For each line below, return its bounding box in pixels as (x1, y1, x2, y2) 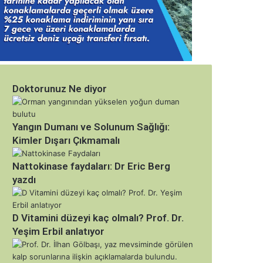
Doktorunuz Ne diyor (12, 83, 107, 95)
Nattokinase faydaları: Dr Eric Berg (12, 160, 170, 173)
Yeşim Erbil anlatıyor (12, 225, 104, 238)
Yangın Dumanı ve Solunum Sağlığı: (12, 121, 170, 133)
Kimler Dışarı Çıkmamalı (12, 134, 120, 147)
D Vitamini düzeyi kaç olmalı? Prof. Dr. (12, 212, 184, 224)
